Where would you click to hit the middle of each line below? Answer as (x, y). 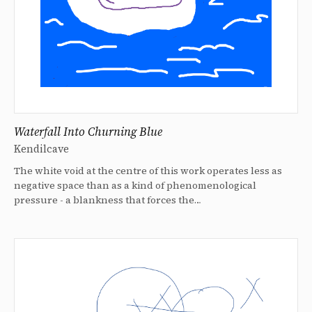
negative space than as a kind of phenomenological (135, 185)
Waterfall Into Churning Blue (88, 131)
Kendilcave (41, 148)
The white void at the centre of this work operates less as (148, 170)
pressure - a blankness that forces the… (108, 200)
